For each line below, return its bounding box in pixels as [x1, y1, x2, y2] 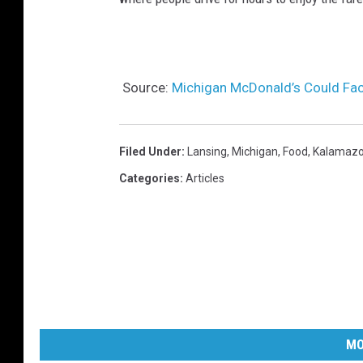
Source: [119, 79, 172, 96]
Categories [119, 172, 180, 186]
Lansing [187, 145, 227, 159]
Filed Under [119, 145, 181, 159]
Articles [186, 172, 224, 186]
